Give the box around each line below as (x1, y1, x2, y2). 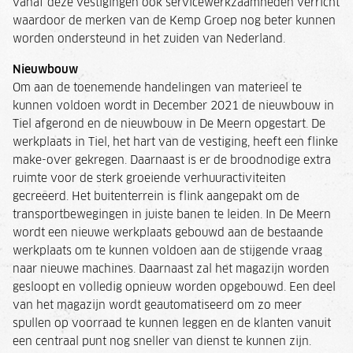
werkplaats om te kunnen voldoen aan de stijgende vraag (13, 245, 322, 257)
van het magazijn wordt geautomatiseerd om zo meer (13, 299, 302, 311)
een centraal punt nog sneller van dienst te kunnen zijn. (13, 336, 311, 347)
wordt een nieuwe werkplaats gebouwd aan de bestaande (13, 227, 323, 239)
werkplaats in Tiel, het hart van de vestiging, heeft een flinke (13, 136, 338, 148)
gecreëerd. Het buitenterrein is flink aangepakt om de (13, 191, 299, 203)
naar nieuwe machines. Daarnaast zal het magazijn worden (13, 263, 329, 275)
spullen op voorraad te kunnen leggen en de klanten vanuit (13, 318, 331, 329)
